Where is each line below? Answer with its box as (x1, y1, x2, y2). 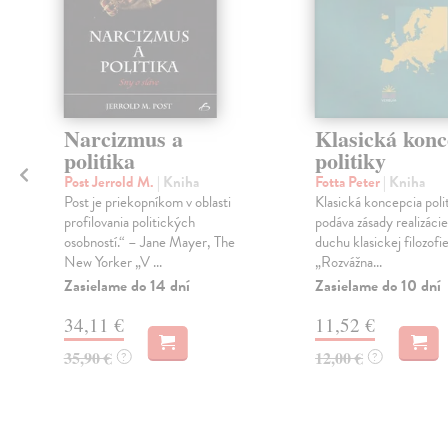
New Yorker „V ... (63, 250, 162, 273)
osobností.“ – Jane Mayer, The (63, 230, 235, 253)
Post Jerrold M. (63, 170, 157, 193)
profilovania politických (63, 210, 195, 233)
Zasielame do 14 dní (63, 273, 190, 298)
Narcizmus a (63, 121, 183, 155)
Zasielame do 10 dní (314, 273, 441, 298)
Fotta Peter (314, 170, 383, 193)
